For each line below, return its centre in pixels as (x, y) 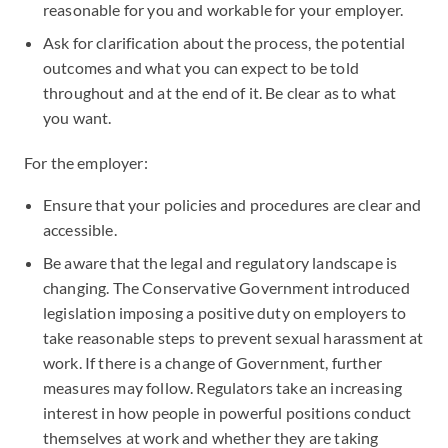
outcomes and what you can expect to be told (201, 67)
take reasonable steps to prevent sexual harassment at (233, 337)
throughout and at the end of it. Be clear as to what (220, 92)
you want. (77, 117)
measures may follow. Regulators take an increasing (223, 387)
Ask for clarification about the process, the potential (224, 42)
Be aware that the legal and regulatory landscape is (220, 262)
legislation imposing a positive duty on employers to (225, 312)
